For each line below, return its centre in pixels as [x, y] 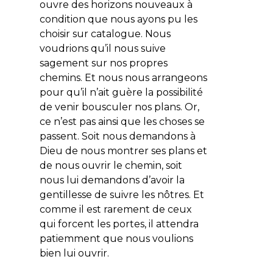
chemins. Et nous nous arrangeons [123, 77]
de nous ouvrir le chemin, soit [111, 165]
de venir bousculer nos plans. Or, [119, 107]
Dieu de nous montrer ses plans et [123, 151]
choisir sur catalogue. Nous [105, 34]
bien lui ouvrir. [74, 253]
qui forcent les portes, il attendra [119, 224]
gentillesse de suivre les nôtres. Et [122, 194]
